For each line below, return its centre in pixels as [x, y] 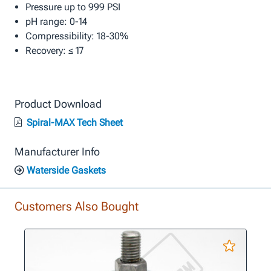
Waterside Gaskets [65, 171]
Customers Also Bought [77, 207]
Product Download [58, 104]
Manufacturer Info [57, 152]
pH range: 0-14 [56, 22]
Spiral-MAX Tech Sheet [73, 123]
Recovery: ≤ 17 [54, 51]
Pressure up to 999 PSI [73, 7]
